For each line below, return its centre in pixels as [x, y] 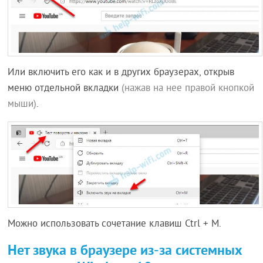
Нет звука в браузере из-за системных [125, 249]
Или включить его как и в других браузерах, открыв [121, 73]
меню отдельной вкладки [65, 88]
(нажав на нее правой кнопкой [188, 88]
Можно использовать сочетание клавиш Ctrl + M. [115, 224]
